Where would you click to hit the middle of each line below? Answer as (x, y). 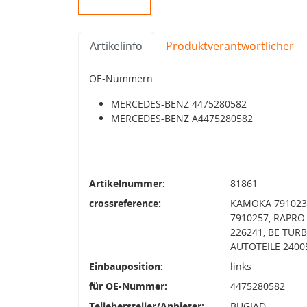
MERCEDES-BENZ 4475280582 (179, 103)
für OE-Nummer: (128, 286)
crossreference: (125, 203)
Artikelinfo (116, 46)
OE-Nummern (121, 78)
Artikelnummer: (127, 183)
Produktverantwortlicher (230, 46)
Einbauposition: (126, 266)
